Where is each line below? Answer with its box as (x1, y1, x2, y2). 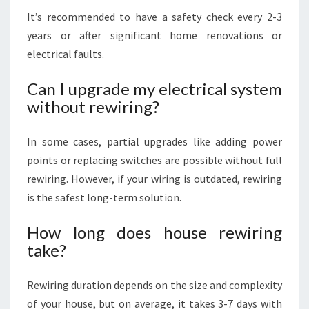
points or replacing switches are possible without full (27, 153, 282, 167)
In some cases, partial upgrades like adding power (27, 134, 282, 148)
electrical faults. (27, 47, 104, 61)
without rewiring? (27, 97, 159, 117)
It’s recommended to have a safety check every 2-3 (27, 10, 282, 23)
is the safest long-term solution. (27, 190, 181, 204)
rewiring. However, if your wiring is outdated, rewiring (27, 172, 282, 186)
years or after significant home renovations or (27, 28, 282, 42)
